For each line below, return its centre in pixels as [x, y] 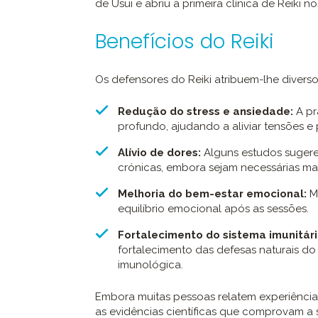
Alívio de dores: [159, 153]
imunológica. [150, 265]
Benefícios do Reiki [185, 42]
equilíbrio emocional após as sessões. [213, 209]
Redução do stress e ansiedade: [205, 112]
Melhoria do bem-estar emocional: [212, 194]
